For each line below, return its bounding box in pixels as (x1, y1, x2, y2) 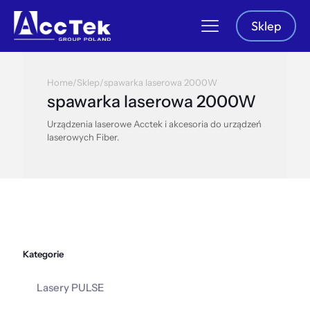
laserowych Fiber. (47, 131, 119, 143)
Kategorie (23, 248, 64, 259)
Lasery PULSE (37, 281, 104, 294)
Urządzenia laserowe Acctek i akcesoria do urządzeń (47, 118, 262, 129)
